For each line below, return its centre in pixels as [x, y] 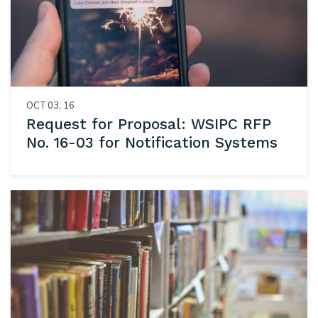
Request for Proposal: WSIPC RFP [148, 124]
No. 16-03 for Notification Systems [152, 143]
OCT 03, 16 [50, 105]
